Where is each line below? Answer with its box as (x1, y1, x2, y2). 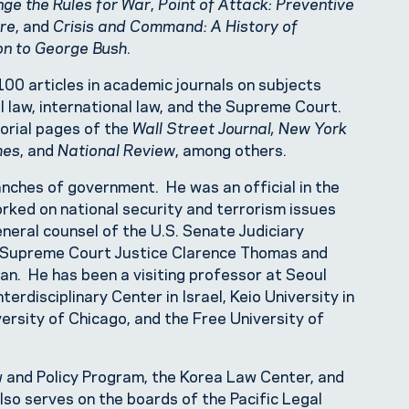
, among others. (175, 138, 287, 161)
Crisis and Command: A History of (53, 14, 298, 37)
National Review (58, 138, 175, 161)
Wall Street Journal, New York (129, 116, 347, 139)
